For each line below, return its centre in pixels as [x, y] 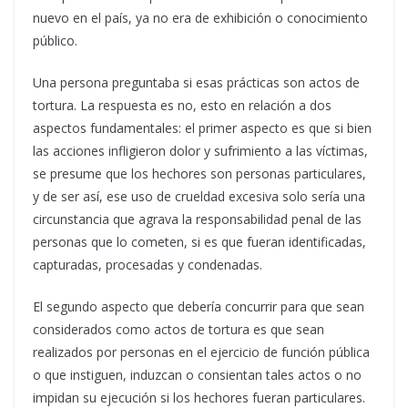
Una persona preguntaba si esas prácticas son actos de [196, 83]
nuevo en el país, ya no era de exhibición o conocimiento [200, 18]
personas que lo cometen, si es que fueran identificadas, [199, 242]
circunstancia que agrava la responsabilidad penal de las [197, 219]
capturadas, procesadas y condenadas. [148, 265]
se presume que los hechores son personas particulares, [199, 174]
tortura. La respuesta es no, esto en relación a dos [182, 106]
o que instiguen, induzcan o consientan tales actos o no [197, 375]
